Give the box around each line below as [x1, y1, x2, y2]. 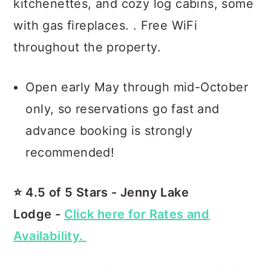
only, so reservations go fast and [25, 102, 220, 116]
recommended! [25, 145, 115, 160]
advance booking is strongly [25, 123, 193, 138]
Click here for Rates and [64, 207, 210, 221]
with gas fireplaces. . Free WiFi [13, 18, 198, 33]
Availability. [13, 229, 87, 243]
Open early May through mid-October [25, 80, 248, 94]
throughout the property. [13, 40, 161, 54]
